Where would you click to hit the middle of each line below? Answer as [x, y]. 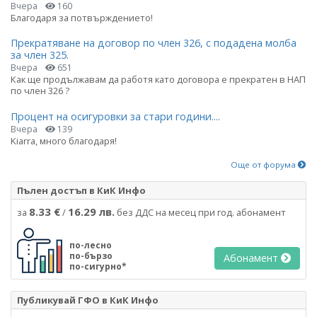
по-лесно [91, 245]
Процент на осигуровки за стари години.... [115, 116]
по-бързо [91, 255]
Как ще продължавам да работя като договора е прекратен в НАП [158, 80]
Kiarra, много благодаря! [64, 140]
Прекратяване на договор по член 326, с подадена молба [154, 43]
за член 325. [40, 55]
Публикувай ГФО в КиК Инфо [88, 300]
